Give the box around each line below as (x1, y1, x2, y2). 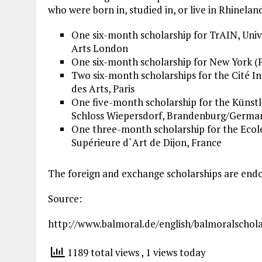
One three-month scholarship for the (71, 122, 240, 136)
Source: (48, 192, 82, 205)
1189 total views (65, 245, 141, 259)
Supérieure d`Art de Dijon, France (71, 136, 222, 149)
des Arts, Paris (71, 82, 135, 95)
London (91, 42, 128, 55)
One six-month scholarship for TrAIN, (71, 28, 242, 42)
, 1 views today (141, 245, 206, 259)
